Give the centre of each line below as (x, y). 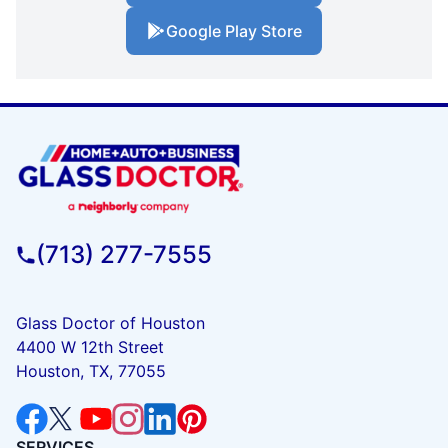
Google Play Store (234, 31)
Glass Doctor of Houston (110, 322)
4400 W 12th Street (90, 346)
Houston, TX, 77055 (91, 370)
